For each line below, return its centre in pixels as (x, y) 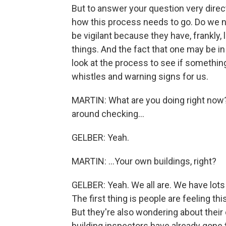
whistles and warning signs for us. (140, 76)
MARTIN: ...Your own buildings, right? (144, 161)
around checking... (108, 114)
